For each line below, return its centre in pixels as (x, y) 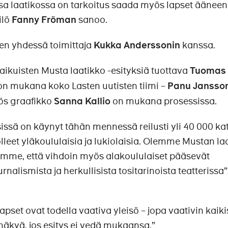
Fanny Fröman (44, 20)
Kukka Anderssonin (137, 45)
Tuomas (208, 70)
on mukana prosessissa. (164, 101)
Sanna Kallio (82, 101)
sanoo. (92, 19)
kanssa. (198, 45)
